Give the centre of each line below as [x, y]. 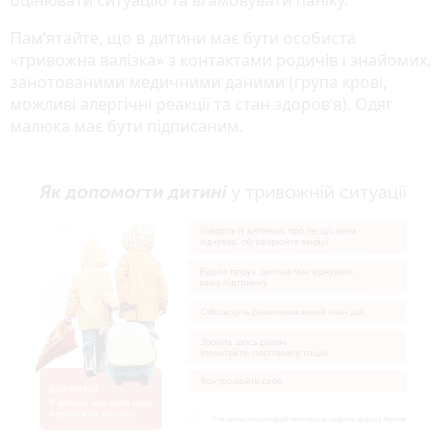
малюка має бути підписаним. [126, 125]
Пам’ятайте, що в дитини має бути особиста [183, 37]
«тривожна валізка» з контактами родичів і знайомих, [220, 59]
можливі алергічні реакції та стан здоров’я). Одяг [201, 103]
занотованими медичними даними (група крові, [198, 81]
